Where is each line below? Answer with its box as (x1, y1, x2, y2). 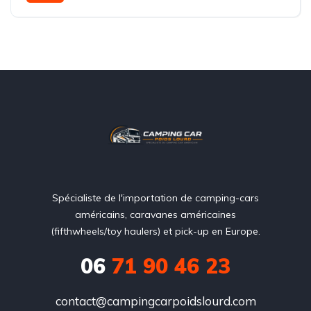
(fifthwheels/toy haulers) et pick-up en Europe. (51, 224, 260, 237)
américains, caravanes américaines (75, 208, 236, 221)
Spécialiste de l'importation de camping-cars (52, 191, 259, 204)
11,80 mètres (26, 6, 85, 19)
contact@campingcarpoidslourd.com (55, 293, 256, 308)
